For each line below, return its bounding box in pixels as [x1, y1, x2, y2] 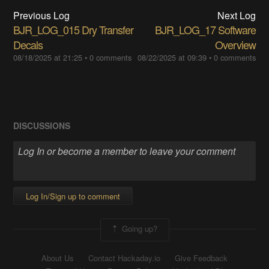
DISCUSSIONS [13, 119, 71, 132]
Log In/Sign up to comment [26, 190, 121, 202]
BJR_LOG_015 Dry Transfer [13, 22, 134, 38]
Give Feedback [175, 252, 228, 264]
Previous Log [13, 8, 70, 23]
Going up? [119, 223, 157, 235]
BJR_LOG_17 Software [154, 22, 256, 38]
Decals [13, 37, 43, 53]
